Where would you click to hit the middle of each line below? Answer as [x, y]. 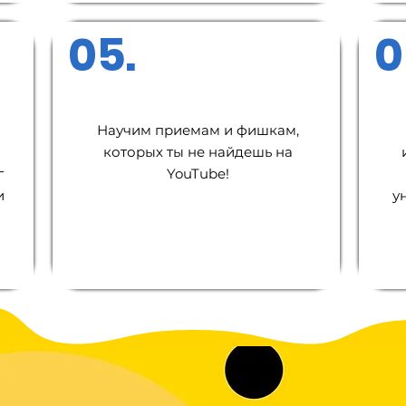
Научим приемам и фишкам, [198, 130]
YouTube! [198, 174]
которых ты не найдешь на [198, 152]
